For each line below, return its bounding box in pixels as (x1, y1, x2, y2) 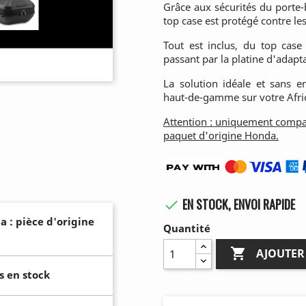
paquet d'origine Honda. (163, 128, 279, 143)
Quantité (163, 221, 210, 235)
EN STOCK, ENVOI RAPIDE (180, 195, 295, 214)
